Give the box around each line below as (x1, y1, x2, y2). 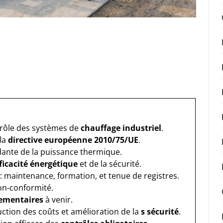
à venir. (43, 194, 73, 205)
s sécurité (141, 206, 179, 217)
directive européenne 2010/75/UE (8, 134, 138, 145)
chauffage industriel (81, 122, 161, 133)
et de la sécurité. (78, 158, 141, 169)
